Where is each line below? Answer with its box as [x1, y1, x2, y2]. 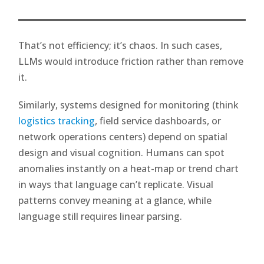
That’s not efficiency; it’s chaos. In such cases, [18, 38, 223, 52]
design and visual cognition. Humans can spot [18, 146, 225, 159]
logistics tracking [18, 114, 95, 127]
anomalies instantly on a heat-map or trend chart [18, 161, 239, 175]
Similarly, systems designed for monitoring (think [18, 98, 239, 111]
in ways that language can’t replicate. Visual [18, 177, 214, 191]
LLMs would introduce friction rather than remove [18, 54, 244, 68]
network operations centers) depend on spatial [18, 130, 228, 143]
